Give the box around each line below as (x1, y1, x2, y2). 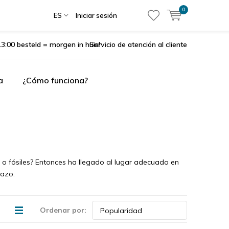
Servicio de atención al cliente (89, 40, 187, 49)
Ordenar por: (40, 205, 86, 215)
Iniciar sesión (76, 11, 117, 19)
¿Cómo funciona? (22, 75, 88, 85)
